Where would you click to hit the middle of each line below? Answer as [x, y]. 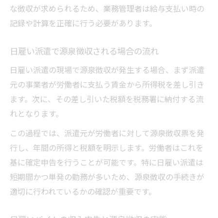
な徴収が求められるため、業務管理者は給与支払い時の [107, 9]
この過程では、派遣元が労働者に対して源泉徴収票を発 [107, 133]
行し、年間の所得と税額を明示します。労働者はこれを [107, 148]
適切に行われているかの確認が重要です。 [83, 191]
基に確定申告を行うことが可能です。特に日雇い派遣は [107, 162]
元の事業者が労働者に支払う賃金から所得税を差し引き [107, 84]
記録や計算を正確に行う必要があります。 [83, 23]
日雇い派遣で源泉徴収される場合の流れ [84, 51]
